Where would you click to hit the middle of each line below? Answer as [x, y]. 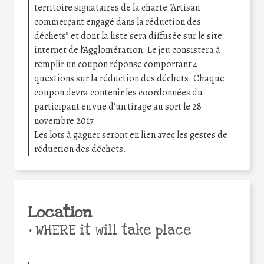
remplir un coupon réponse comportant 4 [116, 65]
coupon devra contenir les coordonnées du [118, 93]
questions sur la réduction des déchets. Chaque [129, 79]
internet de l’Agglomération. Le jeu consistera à [127, 50]
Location [60, 213]
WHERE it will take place [111, 231]
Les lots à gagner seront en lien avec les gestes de [131, 135]
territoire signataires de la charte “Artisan [117, 8]
